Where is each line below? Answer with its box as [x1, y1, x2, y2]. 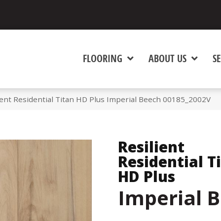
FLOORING [82, 52, 122, 66]
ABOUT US [148, 52, 186, 66]
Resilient [118, 136, 184, 157]
